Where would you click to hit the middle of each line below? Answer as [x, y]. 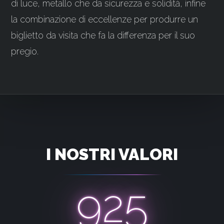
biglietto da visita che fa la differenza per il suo [103, 35]
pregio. [25, 51]
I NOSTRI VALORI [112, 154]
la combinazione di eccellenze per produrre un [105, 19]
